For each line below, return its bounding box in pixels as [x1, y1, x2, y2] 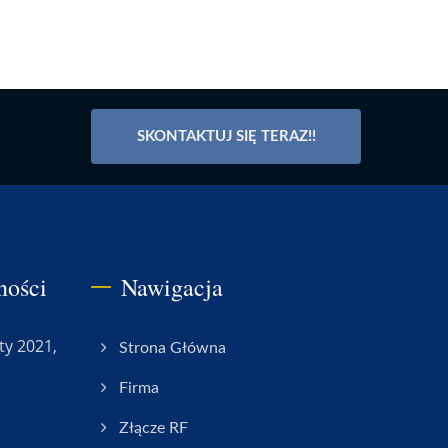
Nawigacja [121, 271, 223, 303]
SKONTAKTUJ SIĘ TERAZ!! [136, 129, 316, 144]
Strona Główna [119, 340, 226, 356]
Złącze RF [119, 420, 188, 436]
